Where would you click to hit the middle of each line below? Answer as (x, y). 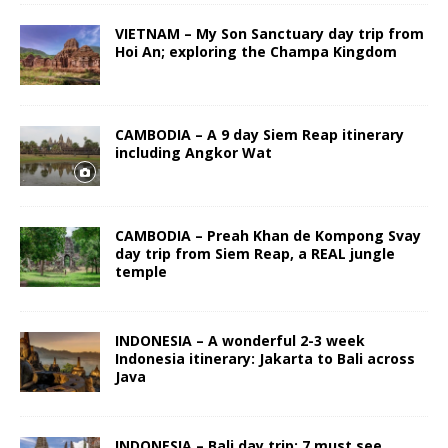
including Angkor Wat (193, 152)
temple (141, 271)
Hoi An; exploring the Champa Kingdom (256, 51)
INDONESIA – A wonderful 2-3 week (240, 340)
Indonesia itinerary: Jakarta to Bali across (265, 358)
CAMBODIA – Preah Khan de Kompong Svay (268, 235)
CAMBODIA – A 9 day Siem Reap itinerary (259, 134)
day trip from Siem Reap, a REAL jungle (255, 253)
